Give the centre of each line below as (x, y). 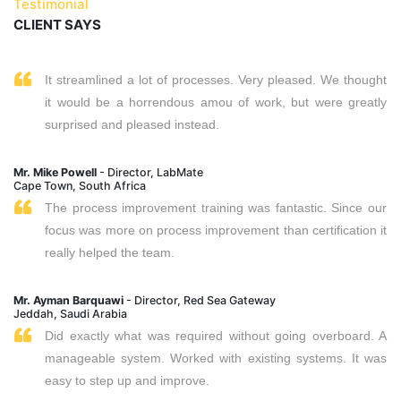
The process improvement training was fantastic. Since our (216, 207)
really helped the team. (110, 252)
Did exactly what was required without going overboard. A (216, 335)
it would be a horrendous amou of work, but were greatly (216, 102)
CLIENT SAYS (57, 24)
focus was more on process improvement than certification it (216, 230)
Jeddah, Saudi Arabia (70, 313)
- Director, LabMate (150, 172)
